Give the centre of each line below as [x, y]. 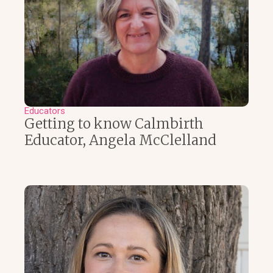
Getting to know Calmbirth [114, 124]
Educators [45, 111]
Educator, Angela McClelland [120, 140]
